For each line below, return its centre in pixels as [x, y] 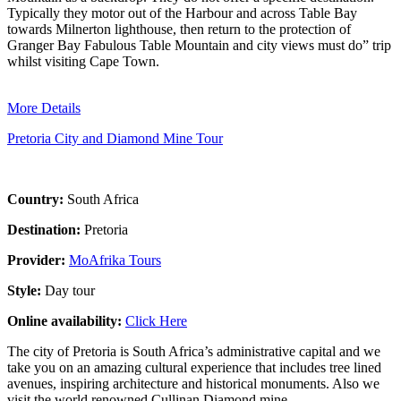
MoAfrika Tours [115, 260]
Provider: [38, 260]
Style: [26, 290]
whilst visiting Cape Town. [83, 61]
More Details [44, 107]
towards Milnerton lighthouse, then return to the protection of [179, 29]
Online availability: [66, 320]
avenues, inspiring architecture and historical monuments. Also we [193, 383]
